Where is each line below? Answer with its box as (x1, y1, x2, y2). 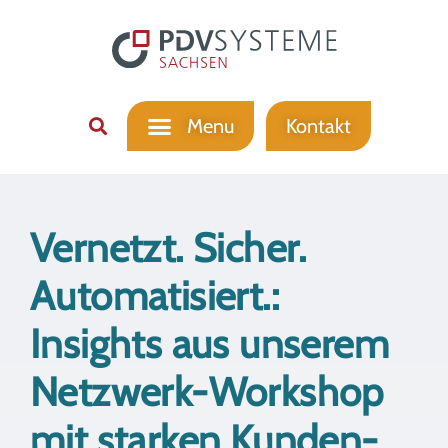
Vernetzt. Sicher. (30, 223, 307, 273)
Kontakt (285, 114, 351, 139)
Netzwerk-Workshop (30, 367, 384, 417)
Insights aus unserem (30, 319, 389, 369)
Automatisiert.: (30, 271, 279, 321)
